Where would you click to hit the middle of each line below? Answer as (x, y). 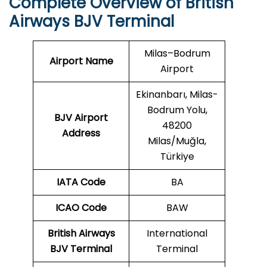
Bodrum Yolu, (177, 110)
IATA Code (81, 182)
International (177, 234)
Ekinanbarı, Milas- (177, 95)
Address (81, 133)
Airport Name (81, 61)
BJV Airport (81, 118)
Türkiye (177, 157)
